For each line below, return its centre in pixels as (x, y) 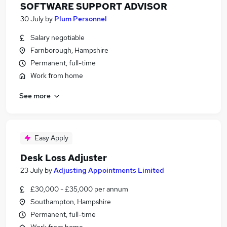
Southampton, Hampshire (71, 202)
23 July (32, 170)
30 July (32, 19)
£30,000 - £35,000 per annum (79, 189)
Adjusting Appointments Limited (109, 170)
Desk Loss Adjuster (64, 158)
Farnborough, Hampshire (69, 50)
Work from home (57, 75)
